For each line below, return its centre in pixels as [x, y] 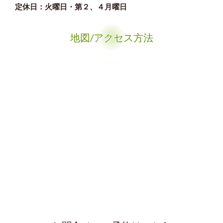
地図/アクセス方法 [111, 37]
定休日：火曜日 [41, 6]
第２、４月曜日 [101, 6]
